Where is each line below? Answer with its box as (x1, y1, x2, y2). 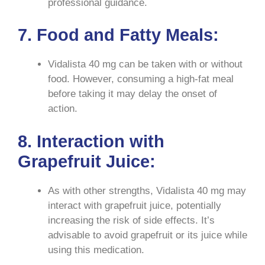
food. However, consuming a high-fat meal (48, 73, 234, 85)
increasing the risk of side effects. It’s (48, 214, 215, 226)
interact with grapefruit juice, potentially (48, 199, 221, 211)
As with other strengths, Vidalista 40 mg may (48, 185, 246, 196)
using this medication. (48, 244, 144, 256)
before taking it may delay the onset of (48, 88, 217, 100)
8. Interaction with (18, 131, 164, 151)
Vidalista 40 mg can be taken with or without (48, 59, 243, 70)
